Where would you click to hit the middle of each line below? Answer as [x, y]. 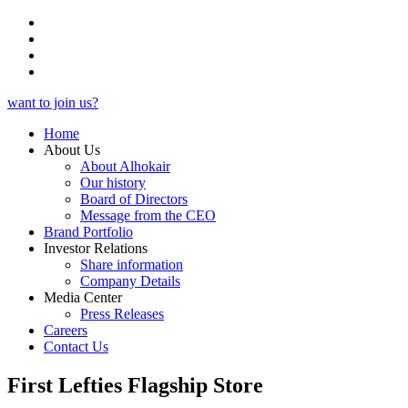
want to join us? [53, 102]
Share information [132, 265]
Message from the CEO [148, 215]
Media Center [83, 297]
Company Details [130, 281]
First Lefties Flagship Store [135, 385]
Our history [113, 183]
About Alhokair [125, 166]
